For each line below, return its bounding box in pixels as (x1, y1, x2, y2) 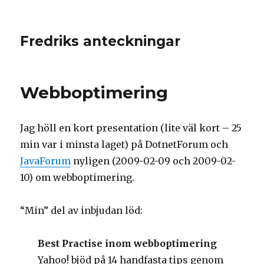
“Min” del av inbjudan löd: (20, 204, 143, 216)
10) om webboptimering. (20, 171, 135, 183)
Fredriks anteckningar (20, 33, 181, 49)
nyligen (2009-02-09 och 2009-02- (71, 155, 236, 167)
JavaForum (20, 155, 71, 167)
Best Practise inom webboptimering (38, 237, 217, 249)
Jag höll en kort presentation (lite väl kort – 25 (20, 122, 242, 134)
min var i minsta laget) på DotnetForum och (20, 138, 229, 150)
